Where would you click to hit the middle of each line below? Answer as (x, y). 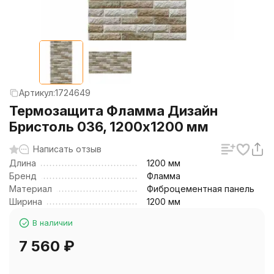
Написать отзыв (67, 149)
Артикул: (37, 93)
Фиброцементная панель (201, 189)
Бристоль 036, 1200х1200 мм (109, 127)
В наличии (53, 223)
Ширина (26, 202)
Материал (31, 189)
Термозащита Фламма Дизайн (113, 111)
